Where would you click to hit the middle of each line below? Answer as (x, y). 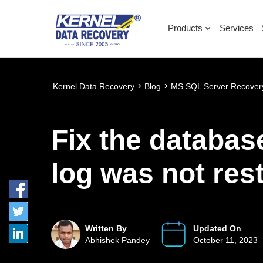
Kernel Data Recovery (94, 86)
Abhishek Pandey (118, 240)
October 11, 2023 (226, 240)
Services (237, 28)
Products (186, 28)
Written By (106, 228)
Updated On (218, 228)
